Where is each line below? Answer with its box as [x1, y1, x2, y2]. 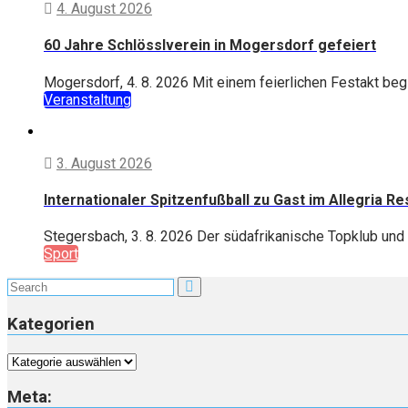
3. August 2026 [56, 154, 152, 172]
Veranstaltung [44, 90, 131, 108]
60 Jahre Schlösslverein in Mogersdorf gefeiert [44, 36, 376, 55]
